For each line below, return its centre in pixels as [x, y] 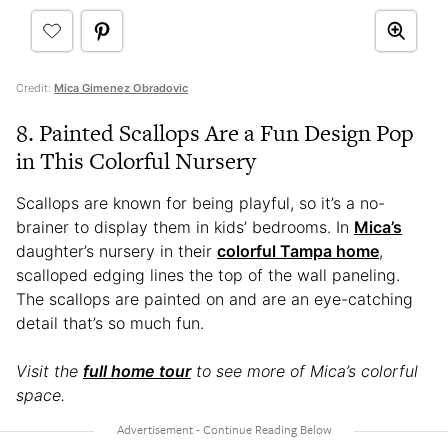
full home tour [137, 370]
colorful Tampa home [298, 250]
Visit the [49, 370]
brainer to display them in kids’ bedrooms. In [185, 226]
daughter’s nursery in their [116, 250]
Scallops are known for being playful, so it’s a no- [200, 202]
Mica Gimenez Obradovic [121, 87]
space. [43, 394]
